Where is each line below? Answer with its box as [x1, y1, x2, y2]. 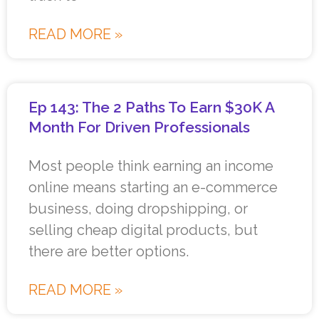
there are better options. [28, 243, 189, 261]
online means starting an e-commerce [28, 179, 278, 197]
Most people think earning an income [28, 157, 273, 175]
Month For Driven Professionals [28, 118, 250, 137]
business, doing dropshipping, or [28, 200, 248, 218]
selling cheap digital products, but [28, 221, 258, 239]
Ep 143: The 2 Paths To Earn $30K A [28, 98, 274, 117]
